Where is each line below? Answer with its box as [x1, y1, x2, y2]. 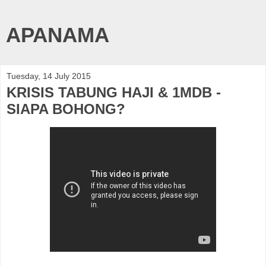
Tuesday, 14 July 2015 [7, 71, 91, 81]
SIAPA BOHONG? [7, 101, 125, 117]
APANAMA [6, 24, 109, 46]
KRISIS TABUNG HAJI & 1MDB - [7, 84, 221, 100]
